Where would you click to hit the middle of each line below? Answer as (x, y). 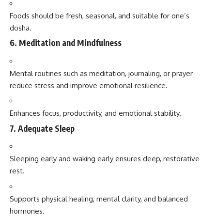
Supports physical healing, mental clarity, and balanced (99, 199)
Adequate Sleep (46, 128)
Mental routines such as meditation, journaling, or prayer (101, 73)
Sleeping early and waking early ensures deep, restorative (105, 159)
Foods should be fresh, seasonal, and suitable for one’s (100, 15)
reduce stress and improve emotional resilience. (89, 85)
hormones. (27, 211)
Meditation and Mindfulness (70, 43)
